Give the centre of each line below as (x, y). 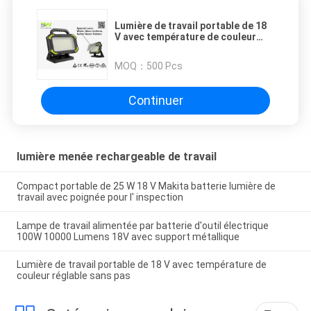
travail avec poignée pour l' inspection (100, 197)
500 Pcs (165, 66)
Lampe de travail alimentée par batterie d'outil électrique (142, 225)
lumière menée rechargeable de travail (116, 156)
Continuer (155, 101)
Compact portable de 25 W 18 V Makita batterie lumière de (146, 186)
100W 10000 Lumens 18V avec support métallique (128, 236)
